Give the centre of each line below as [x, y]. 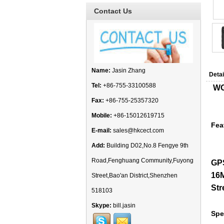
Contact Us [113, 11]
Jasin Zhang [128, 70]
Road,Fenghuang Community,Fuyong [142, 160]
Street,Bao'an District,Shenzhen [134, 175]
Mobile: [102, 115]
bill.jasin [124, 205]
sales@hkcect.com [138, 130]
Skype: [101, 205]
